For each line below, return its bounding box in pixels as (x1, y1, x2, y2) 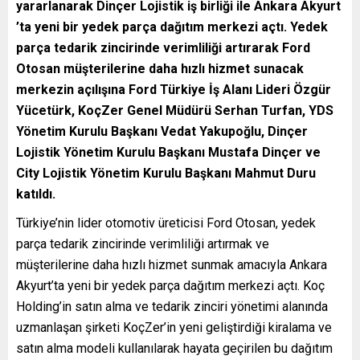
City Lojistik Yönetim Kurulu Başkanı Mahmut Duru (16, 166, 316, 182)
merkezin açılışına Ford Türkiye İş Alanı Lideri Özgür (16, 82, 331, 98)
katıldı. (16, 186, 59, 202)
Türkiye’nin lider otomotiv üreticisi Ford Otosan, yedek (16, 215, 316, 231)
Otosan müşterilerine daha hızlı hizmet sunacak (16, 61, 304, 77)
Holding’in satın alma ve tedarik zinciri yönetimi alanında (16, 299, 328, 315)
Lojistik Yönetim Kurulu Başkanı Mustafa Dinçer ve (16, 145, 321, 161)
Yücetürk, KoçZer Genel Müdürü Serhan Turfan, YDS (16, 103, 333, 119)
